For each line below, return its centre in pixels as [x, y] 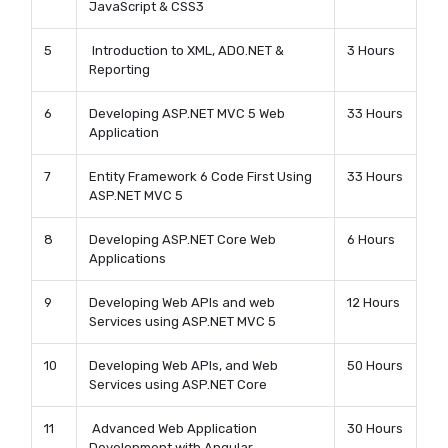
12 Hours [373, 303]
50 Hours [375, 366]
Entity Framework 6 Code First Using [200, 177]
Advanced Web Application [173, 429]
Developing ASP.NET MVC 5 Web [187, 114]
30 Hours [375, 429]
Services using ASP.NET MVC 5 [182, 322]
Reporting [121, 70]
